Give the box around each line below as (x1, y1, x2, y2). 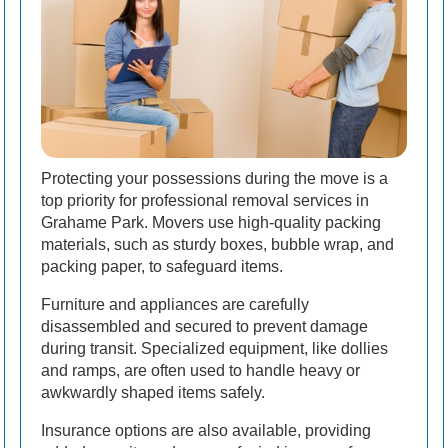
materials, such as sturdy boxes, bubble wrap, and (41, 236, 394, 254)
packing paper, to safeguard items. (41, 258, 283, 276)
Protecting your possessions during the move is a (41, 170, 388, 188)
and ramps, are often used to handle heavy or (41, 362, 360, 380)
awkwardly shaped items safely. (41, 384, 265, 402)
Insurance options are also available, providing (41, 422, 371, 440)
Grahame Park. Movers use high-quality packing (41, 214, 381, 232)
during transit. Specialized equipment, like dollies (41, 340, 388, 358)
